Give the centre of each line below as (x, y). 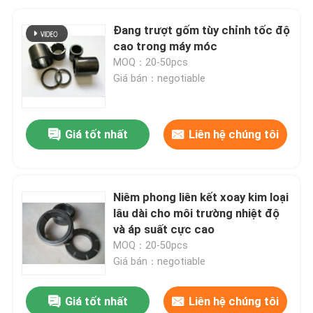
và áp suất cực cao (164, 229)
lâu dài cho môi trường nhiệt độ (197, 213)
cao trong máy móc (166, 46)
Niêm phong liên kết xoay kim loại (201, 197)
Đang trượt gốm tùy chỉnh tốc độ (202, 30)
